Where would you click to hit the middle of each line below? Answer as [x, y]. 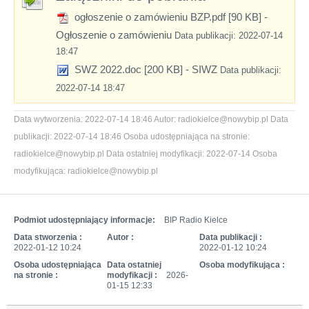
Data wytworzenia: [48, 119]
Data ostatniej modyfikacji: [155, 153]
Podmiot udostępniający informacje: [86, 220]
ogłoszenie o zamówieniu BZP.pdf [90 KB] [167, 17]
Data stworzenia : [48, 237]
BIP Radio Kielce [196, 220]
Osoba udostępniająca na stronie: [187, 136]
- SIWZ [201, 69]
